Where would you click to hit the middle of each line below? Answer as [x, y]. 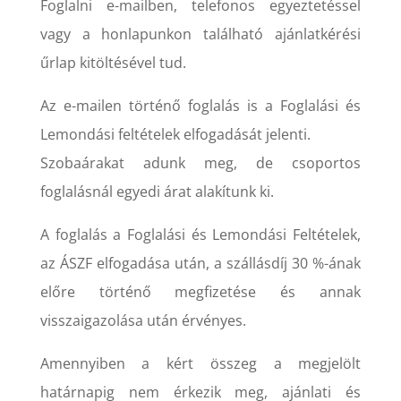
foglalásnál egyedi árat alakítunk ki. [157, 191]
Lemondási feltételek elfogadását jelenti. [175, 134]
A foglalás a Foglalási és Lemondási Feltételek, [200, 234]
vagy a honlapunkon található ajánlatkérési [200, 34]
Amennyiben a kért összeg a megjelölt [200, 363]
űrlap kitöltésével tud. [113, 62]
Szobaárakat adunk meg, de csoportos [200, 162]
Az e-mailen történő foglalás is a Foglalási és [200, 105]
